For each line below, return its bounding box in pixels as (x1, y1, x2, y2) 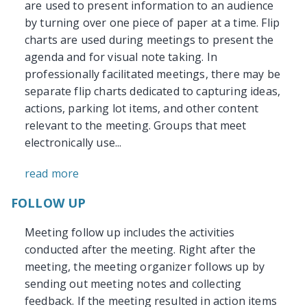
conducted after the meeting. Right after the (25, 242, 256, 258)
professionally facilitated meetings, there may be (25, 66, 280, 82)
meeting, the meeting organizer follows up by (25, 259, 265, 275)
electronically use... (25, 135, 122, 151)
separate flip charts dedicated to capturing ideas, (25, 84, 281, 99)
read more (25, 166, 79, 182)
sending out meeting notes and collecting (25, 276, 242, 292)
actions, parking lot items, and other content (25, 101, 259, 116)
